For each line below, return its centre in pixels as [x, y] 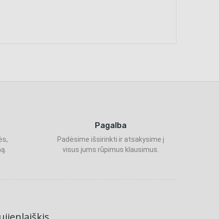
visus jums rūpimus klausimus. [110, 150]
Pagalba [110, 125]
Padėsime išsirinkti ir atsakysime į [110, 139]
